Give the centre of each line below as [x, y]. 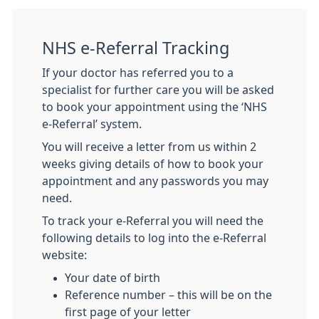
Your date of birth [113, 278]
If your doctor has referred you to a [138, 73]
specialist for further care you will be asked [158, 90]
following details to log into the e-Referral [154, 238]
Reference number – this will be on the [168, 295]
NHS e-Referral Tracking [136, 48]
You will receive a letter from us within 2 [149, 147]
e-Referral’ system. [92, 124]
